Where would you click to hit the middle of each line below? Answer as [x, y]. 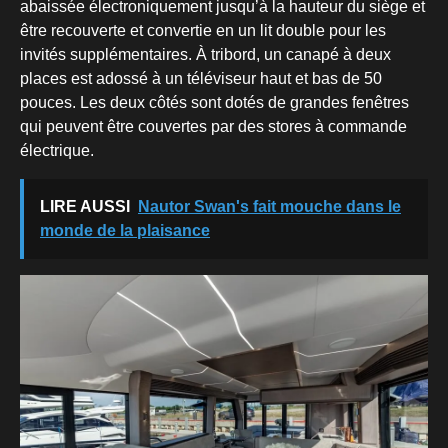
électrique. [57, 151]
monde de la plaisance [125, 231]
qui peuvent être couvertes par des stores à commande [213, 127]
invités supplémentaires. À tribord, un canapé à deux [205, 55]
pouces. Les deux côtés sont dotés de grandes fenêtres [214, 103]
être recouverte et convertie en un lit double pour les [203, 31]
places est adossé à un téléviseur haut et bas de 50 [201, 79]
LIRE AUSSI [85, 207]
